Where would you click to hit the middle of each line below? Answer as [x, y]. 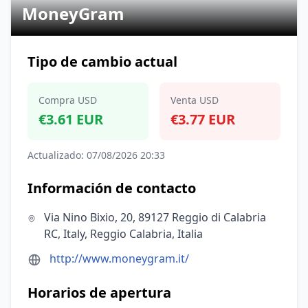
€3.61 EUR [71, 119]
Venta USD [195, 100]
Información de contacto [112, 188]
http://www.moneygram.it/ [119, 258]
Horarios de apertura [99, 293]
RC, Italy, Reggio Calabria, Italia [124, 234]
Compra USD [68, 100]
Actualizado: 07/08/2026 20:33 [96, 155]
